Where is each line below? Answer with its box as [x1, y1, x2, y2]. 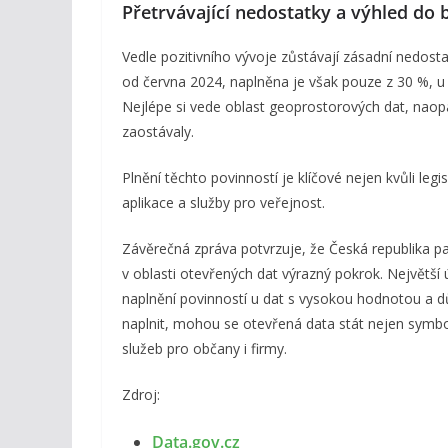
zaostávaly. [122, 121, 194, 141]
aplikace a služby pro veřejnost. [122, 192, 325, 212]
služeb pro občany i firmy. [122, 338, 287, 358]
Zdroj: [122, 384, 160, 404]
